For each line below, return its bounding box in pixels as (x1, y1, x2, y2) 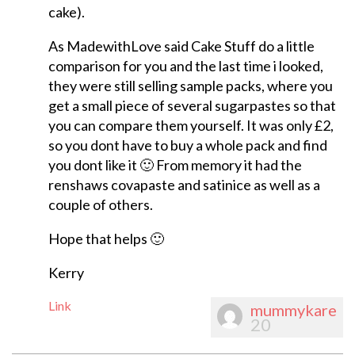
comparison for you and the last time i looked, (48, 57, 323, 75)
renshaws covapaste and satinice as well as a (48, 176, 320, 194)
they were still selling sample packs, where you (48, 77, 333, 95)
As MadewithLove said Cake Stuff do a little (48, 37, 315, 55)
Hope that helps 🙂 (48, 230, 164, 248)
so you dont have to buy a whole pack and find (48, 136, 327, 155)
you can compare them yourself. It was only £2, (48, 116, 334, 135)
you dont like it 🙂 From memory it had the (48, 156, 302, 174)
